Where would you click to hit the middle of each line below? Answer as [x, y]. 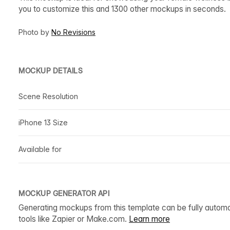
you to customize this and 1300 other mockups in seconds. [122, 9]
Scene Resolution [48, 96]
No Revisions [73, 32]
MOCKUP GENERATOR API [64, 193]
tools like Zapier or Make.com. [74, 219]
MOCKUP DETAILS [51, 70]
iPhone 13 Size [43, 122]
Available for [40, 149]
